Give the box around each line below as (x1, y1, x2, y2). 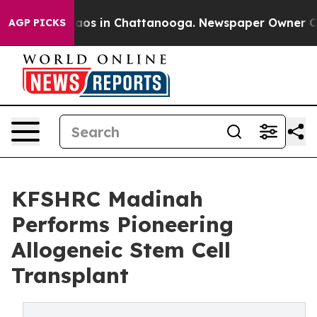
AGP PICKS (8, 16, 66, 29)
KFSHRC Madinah (11, 185, 203, 212)
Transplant (11, 262, 129, 289)
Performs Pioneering (11, 211, 234, 238)
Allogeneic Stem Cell (11, 236, 231, 263)
